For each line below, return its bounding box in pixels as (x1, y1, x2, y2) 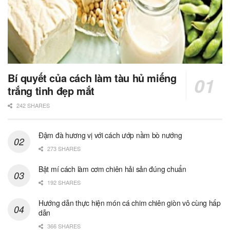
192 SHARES (46, 178, 81, 187)
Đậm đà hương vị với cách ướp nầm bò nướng (39, 130, 182, 141)
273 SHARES (46, 144, 81, 153)
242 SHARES (15, 101, 50, 110)
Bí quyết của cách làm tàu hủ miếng (8, 70, 177, 86)
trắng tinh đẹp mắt (8, 83, 94, 99)
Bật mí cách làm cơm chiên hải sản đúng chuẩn (39, 164, 186, 175)
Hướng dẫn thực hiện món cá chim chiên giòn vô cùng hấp (39, 198, 221, 208)
